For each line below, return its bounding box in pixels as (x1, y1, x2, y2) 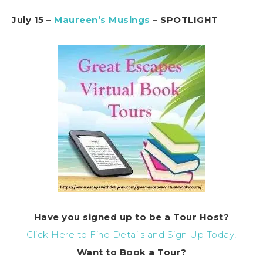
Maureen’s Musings (54, 14, 150, 25)
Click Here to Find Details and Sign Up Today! (26, 228, 237, 240)
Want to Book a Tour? (76, 246, 187, 258)
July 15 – (12, 14, 54, 25)
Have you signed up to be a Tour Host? (33, 211, 230, 222)
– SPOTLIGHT (150, 14, 218, 25)
